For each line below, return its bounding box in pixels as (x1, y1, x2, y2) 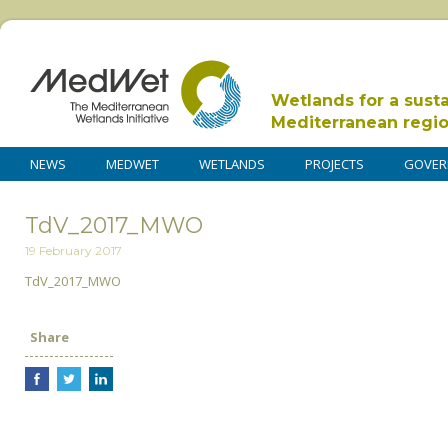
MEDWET (106, 155, 159, 173)
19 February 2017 (25, 243, 122, 259)
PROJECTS (305, 155, 364, 173)
